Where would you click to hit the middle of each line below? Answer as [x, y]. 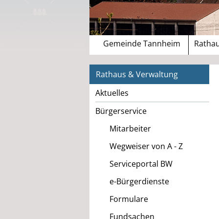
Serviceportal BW [141, 164]
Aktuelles [112, 93]
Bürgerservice [121, 111]
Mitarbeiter [130, 129]
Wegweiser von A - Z [146, 146]
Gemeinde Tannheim [142, 44]
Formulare [129, 199]
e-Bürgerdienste [139, 182]
